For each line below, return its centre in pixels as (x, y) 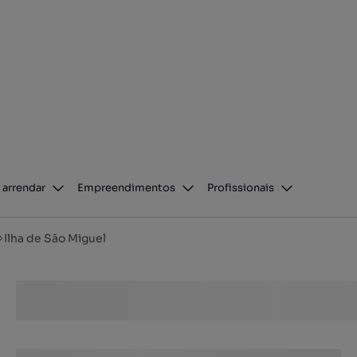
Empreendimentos (127, 188)
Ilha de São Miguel (55, 238)
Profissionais (241, 188)
